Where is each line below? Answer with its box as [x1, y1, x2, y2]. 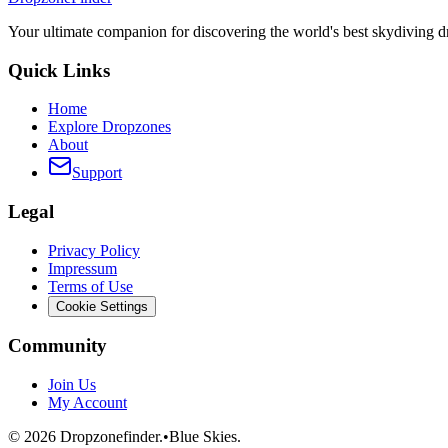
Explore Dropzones [48, 118, 171, 136]
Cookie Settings [56, 298, 148, 314]
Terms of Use [48, 277, 133, 295]
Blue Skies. [169, 428, 241, 446]
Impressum [48, 259, 117, 277]
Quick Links [8, 59, 110, 81]
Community [8, 335, 107, 357]
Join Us [48, 376, 96, 394]
